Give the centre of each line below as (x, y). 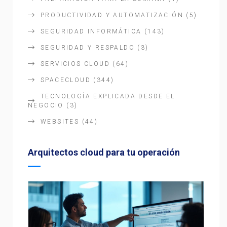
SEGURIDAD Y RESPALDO (88, 47)
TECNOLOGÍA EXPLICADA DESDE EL (108, 96)
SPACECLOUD (66, 80)
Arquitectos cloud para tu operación (104, 152)
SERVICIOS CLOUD (75, 64)
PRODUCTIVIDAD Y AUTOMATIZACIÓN (112, 15)
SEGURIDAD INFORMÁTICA (91, 31)
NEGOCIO (46, 105)
